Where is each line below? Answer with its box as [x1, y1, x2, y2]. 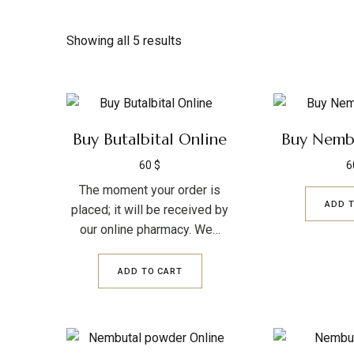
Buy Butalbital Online [73, 130, 228, 149]
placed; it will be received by [71, 202, 229, 217]
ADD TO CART [118, 265, 183, 277]
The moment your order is [79, 183, 221, 198]
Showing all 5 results [66, 33, 182, 48]
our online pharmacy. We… [79, 222, 220, 237]
